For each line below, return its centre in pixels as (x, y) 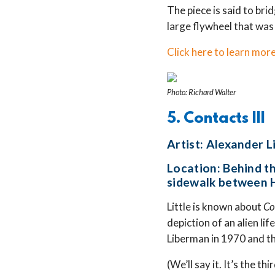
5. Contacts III (216, 119)
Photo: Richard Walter (201, 92)
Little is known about (215, 206)
